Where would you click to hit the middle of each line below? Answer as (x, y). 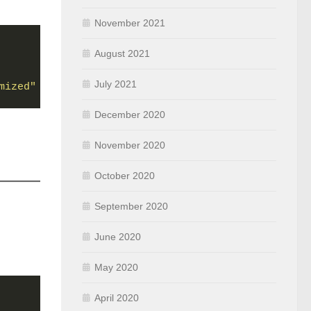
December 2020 (130, 115)
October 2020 (125, 176)
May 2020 (116, 267)
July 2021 (116, 84)
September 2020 (131, 206)
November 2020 (130, 145)
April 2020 (117, 298)
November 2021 (130, 23)
